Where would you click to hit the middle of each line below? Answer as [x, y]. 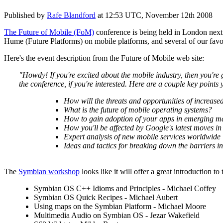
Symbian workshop [49, 171]
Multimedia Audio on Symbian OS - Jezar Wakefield [117, 215]
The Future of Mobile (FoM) [49, 32]
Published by [25, 15]
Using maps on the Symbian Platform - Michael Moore [120, 206]
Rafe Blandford [71, 15]
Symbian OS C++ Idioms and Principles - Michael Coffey [125, 188]
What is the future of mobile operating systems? [138, 110]
